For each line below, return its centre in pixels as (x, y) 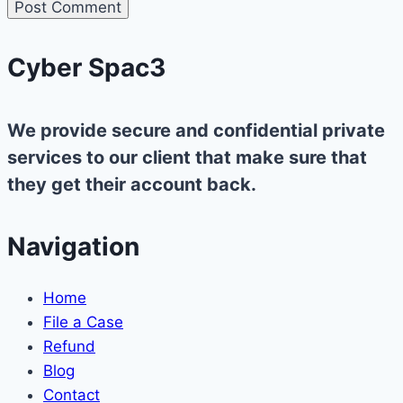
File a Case (83, 322)
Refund (69, 347)
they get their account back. (132, 184)
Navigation (73, 247)
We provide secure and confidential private (196, 130)
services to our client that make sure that (187, 157)
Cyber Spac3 (86, 68)
